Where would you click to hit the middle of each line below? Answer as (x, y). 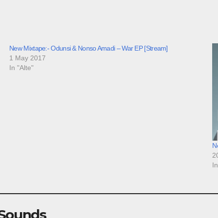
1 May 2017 (28, 58)
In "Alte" (22, 67)
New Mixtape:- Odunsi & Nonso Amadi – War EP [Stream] (89, 48)
